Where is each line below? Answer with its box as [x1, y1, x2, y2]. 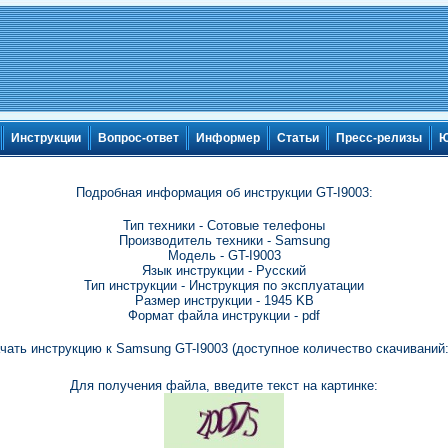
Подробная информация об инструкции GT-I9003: [75, 185, 373, 200]
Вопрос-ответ [98, 131, 179, 146]
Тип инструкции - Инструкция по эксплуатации [84, 278, 364, 293]
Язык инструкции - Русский [142, 263, 306, 278]
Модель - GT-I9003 [167, 248, 281, 263]
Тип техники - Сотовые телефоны [123, 218, 325, 233]
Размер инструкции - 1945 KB [134, 293, 314, 308]
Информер [196, 131, 260, 146]
